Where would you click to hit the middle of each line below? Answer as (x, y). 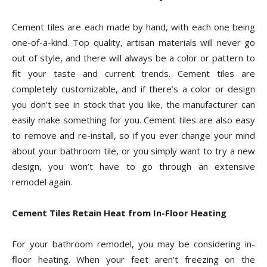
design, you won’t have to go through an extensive (133, 167)
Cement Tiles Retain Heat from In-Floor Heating (119, 213)
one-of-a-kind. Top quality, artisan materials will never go (133, 43)
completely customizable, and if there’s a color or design (133, 89)
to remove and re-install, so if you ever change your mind (133, 136)
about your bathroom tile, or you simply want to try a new (133, 151)
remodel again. (42, 182)
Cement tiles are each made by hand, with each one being (133, 27)
